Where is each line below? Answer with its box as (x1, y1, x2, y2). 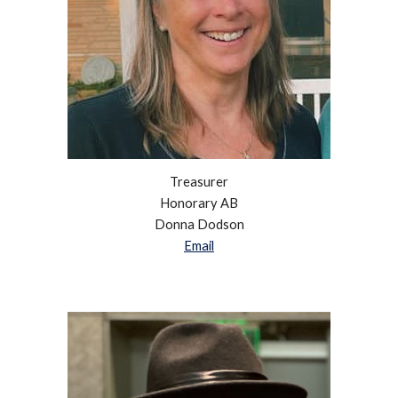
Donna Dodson (154, 216, 244, 232)
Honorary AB (160, 195, 238, 211)
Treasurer (170, 173, 228, 189)
